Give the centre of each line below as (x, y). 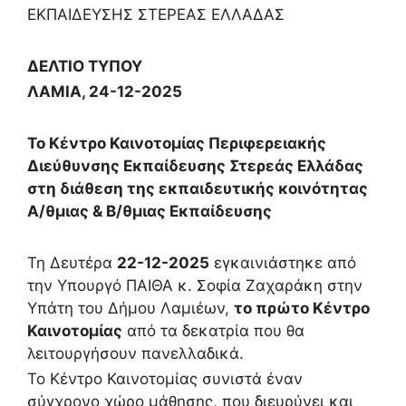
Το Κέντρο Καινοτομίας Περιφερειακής (177, 144)
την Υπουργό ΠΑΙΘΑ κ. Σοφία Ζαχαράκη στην (195, 285)
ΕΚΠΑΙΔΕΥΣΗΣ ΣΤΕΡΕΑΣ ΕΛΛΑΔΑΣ (156, 15)
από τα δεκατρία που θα (213, 330)
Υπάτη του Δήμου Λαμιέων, (130, 308)
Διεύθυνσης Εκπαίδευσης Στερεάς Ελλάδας (195, 166)
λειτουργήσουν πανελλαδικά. (135, 353)
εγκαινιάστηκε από (283, 262)
